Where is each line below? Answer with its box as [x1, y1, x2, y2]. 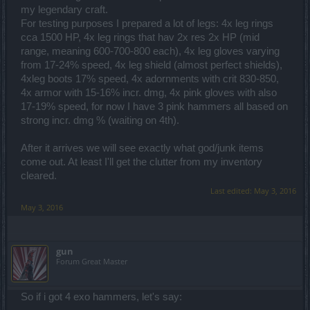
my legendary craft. [21, 3, 108, 15]
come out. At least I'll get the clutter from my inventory [21, 156, 262, 167]
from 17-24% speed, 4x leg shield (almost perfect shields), [21, 59, 282, 71]
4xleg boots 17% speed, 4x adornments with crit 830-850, [21, 73, 279, 84]
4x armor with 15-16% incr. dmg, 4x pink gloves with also [21, 86, 277, 98]
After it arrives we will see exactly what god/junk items [21, 142, 264, 154]
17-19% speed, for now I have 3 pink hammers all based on [21, 100, 288, 112]
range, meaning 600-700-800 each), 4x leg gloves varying [21, 45, 280, 57]
